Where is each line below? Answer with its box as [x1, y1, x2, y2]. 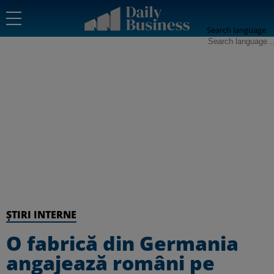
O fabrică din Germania [6, 230, 239, 256]
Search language [207, 24, 266, 35]
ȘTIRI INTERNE [6, 208, 76, 221]
